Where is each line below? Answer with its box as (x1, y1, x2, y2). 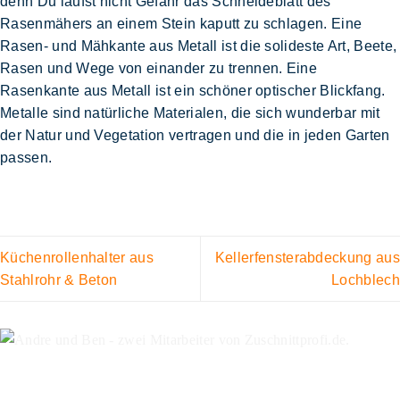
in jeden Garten (287, 127, 390, 143)
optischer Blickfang (255, 82, 382, 98)
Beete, (354, 37, 397, 54)
